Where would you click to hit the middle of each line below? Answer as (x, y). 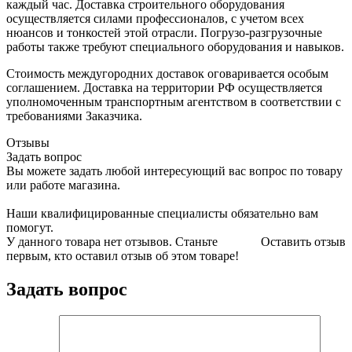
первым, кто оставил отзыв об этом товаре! (123, 255)
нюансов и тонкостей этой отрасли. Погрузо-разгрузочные (164, 32)
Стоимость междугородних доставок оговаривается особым (167, 73)
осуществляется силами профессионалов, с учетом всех (155, 18)
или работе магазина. (63, 185)
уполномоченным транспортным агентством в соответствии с (174, 101)
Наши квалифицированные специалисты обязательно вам (162, 213)
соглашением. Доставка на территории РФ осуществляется (164, 87)
